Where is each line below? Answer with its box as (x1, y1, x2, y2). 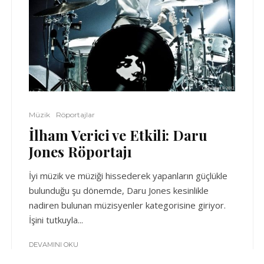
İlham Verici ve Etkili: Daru (29, 125, 207, 144)
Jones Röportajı (29, 141, 132, 161)
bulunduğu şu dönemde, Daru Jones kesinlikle (29, 184, 209, 196)
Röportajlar (56, 110, 95, 119)
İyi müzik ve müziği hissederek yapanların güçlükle (29, 169, 227, 181)
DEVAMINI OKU (29, 240, 78, 249)
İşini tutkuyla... (29, 213, 83, 226)
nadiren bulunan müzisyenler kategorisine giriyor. (29, 199, 226, 211)
